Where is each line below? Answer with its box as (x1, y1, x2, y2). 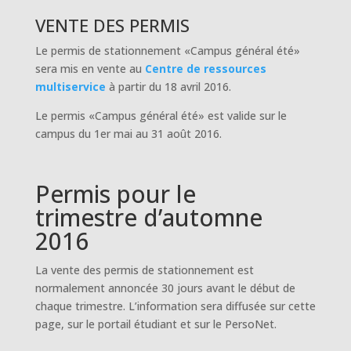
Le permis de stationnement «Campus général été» (34, 43, 300, 58)
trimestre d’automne (34, 201, 262, 233)
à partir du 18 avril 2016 (108, 79, 229, 94)
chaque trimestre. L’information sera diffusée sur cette (34, 299, 316, 313)
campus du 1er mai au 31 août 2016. (34, 126, 222, 141)
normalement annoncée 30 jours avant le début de (34, 280, 295, 295)
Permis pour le (34, 178, 196, 210)
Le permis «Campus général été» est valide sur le (34, 108, 287, 123)
